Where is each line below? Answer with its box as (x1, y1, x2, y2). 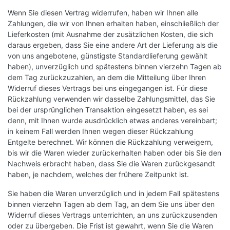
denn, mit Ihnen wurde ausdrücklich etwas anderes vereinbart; (8, 116, 217, 125)
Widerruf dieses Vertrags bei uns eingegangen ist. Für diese (8, 84, 207, 93)
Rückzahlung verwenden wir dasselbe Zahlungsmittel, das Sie (8, 94, 215, 104)
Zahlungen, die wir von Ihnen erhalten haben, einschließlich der (8, 19, 219, 28)
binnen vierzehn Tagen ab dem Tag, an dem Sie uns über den (8, 200, 215, 209)
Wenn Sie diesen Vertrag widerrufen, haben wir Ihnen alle (8, 8, 198, 17)
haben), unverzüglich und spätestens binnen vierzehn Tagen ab (8, 62, 222, 71)
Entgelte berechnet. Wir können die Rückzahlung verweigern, (8, 138, 213, 147)
